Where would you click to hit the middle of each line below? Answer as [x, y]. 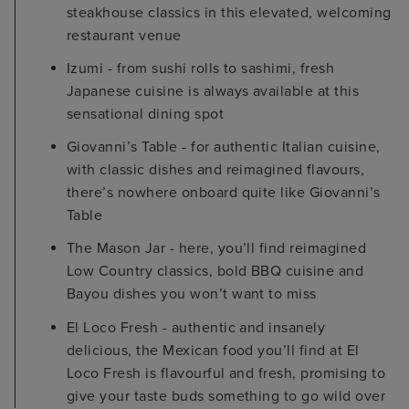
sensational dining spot [146, 115]
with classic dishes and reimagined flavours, [216, 170]
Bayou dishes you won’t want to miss [192, 294]
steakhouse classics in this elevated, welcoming [229, 12]
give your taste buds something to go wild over [226, 396]
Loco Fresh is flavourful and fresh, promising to [226, 373]
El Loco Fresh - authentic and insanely [196, 327]
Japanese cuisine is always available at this [213, 92]
